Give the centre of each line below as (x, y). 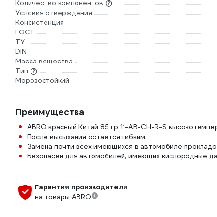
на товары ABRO (63, 197)
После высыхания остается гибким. (87, 137)
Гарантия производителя (81, 187)
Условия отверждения (54, 13)
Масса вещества (44, 61)
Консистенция (40, 22)
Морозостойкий (42, 80)
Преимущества (50, 112)
